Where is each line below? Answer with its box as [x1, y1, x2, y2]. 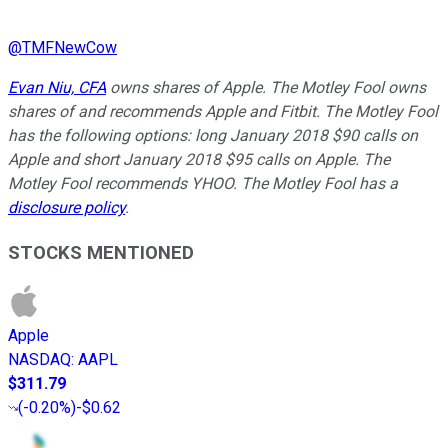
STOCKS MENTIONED [8, 241, 194, 264]
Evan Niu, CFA [8, 77, 106, 97]
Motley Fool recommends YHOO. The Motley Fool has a [8, 173, 398, 193]
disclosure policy [8, 197, 125, 217]
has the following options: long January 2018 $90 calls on [8, 125, 418, 145]
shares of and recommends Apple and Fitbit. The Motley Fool [8, 101, 438, 121]
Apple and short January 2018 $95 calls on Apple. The [8, 149, 390, 169]
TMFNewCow [22, 37, 117, 57]
